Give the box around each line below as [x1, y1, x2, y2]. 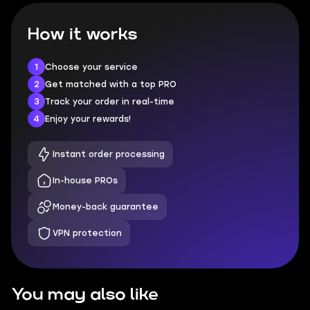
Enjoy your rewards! [45, 113, 131, 124]
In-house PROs [53, 176, 118, 185]
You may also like [11, 287, 158, 302]
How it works [28, 27, 138, 42]
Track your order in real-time [45, 96, 174, 107]
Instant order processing [53, 149, 165, 159]
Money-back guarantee [53, 202, 158, 212]
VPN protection [53, 228, 122, 238]
